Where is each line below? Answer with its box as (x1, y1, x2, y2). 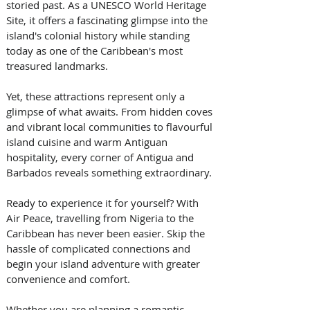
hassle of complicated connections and (6, 241, 193, 256)
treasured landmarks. (6, 59, 111, 73)
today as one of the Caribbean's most (6, 44, 185, 58)
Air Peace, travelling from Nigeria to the (6, 211, 197, 226)
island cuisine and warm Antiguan (6, 135, 170, 149)
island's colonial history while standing (6, 28, 192, 43)
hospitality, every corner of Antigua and (6, 150, 197, 165)
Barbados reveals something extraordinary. (6, 165, 215, 180)
